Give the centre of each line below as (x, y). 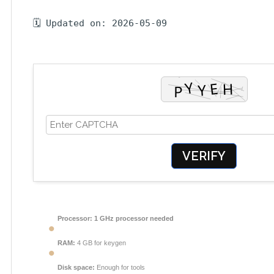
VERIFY (204, 156)
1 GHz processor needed (133, 218)
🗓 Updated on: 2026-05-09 (100, 23)
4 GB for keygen (101, 243)
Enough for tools (120, 267)
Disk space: (76, 267)
